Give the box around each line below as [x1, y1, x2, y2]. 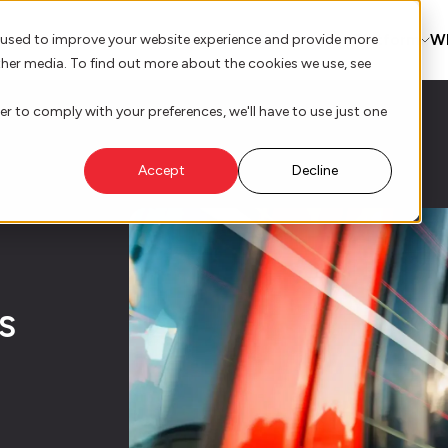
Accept [137, 162, 185, 180]
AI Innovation [255, 30, 354, 50]
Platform [354, 30, 420, 50]
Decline [292, 162, 338, 180]
